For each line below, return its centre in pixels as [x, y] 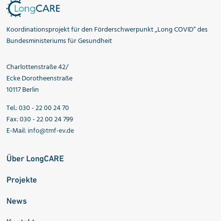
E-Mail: [17, 131]
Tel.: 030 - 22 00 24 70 [38, 108]
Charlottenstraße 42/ [38, 67]
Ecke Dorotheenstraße [40, 78]
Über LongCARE [36, 158]
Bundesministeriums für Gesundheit [59, 41]
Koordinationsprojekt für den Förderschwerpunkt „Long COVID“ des [107, 30]
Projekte [22, 179]
